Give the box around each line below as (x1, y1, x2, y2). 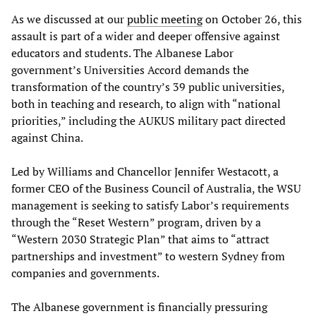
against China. (11, 130, 83, 145)
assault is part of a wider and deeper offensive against (11, 28, 280, 44)
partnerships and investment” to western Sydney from (11, 248, 285, 264)
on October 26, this (202, 11, 302, 27)
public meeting (127, 11, 202, 27)
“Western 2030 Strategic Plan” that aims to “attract (11, 231, 269, 247)
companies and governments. (11, 265, 159, 281)
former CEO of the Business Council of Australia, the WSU (11, 181, 301, 196)
